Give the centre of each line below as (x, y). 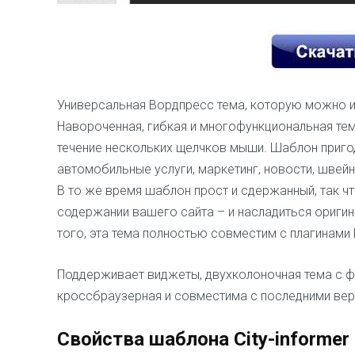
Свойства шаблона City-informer (203, 340)
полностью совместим (210, 234)
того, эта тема (100, 234)
